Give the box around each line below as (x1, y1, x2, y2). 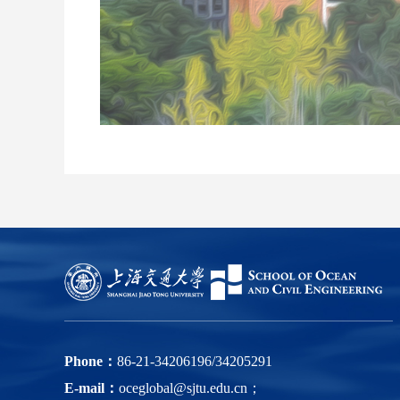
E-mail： (64, 379, 119, 396)
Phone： (64, 353, 117, 369)
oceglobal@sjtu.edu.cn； (119, 379, 262, 396)
